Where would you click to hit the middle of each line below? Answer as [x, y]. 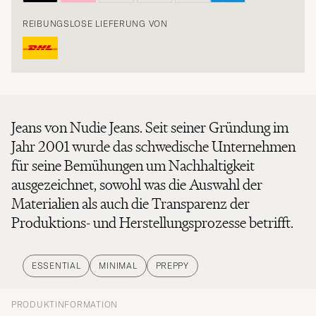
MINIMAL [118, 266]
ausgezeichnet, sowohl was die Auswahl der [137, 184]
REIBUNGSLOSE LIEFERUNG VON [95, 24]
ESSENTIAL [56, 266]
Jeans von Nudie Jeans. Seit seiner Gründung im [150, 127]
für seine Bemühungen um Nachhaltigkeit [133, 165]
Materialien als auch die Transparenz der [130, 203]
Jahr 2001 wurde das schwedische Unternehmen [153, 146]
